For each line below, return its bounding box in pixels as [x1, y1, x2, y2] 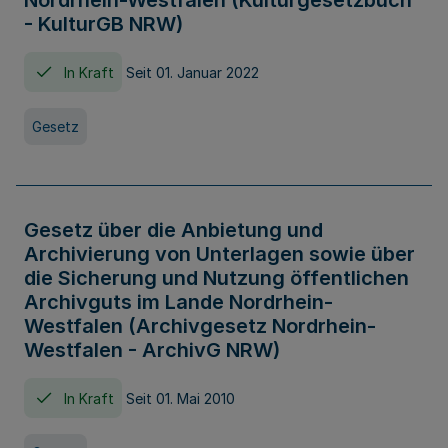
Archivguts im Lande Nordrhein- [24, 290, 333, 314]
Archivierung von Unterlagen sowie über [24, 242, 415, 266]
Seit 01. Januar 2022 [126, 63, 259, 81]
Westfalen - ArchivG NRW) [24, 338, 280, 362]
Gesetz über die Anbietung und [24, 218, 323, 242]
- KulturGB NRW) [24, 12, 183, 36]
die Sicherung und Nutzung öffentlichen [24, 266, 409, 290]
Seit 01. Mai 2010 [126, 389, 235, 407]
